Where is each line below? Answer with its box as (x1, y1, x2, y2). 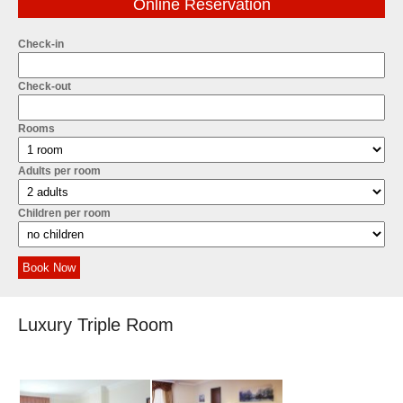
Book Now (22, 261, 76, 274)
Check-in (18, 38, 64, 50)
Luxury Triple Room (18, 315, 174, 335)
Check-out (18, 80, 71, 93)
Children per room (18, 207, 111, 219)
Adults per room (18, 165, 101, 177)
